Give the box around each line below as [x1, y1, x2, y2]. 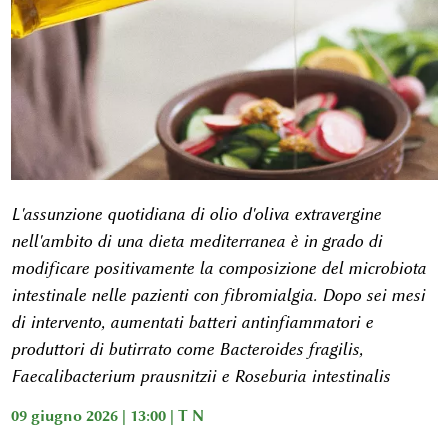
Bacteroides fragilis [218, 339, 359, 360]
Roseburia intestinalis [233, 366, 390, 387]
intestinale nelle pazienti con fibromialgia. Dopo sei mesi [10, 285, 425, 306]
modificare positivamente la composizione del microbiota [10, 258, 426, 279]
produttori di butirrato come [10, 339, 219, 360]
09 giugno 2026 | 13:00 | [10, 407, 178, 426]
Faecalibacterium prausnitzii [10, 366, 216, 387]
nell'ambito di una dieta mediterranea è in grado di [10, 231, 382, 252]
